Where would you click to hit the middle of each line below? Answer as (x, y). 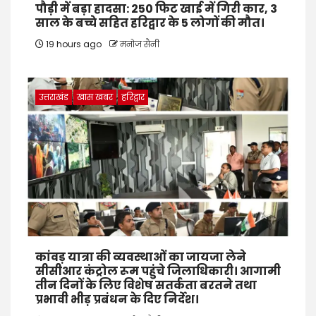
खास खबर (95, 97)
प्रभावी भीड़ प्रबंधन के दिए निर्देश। (117, 299)
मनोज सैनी (140, 44)
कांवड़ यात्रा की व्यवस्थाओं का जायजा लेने (141, 257)
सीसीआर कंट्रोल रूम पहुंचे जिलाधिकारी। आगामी (158, 271)
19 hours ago (74, 44)
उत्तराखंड (54, 97)
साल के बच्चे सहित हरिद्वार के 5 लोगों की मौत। (150, 23)
